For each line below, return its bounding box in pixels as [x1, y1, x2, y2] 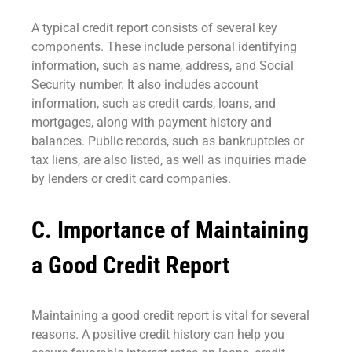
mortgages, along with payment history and [31, 114, 272, 130]
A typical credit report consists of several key [31, 20, 277, 35]
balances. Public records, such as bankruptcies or [31, 133, 304, 148]
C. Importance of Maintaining [31, 215, 309, 244]
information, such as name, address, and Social [31, 57, 294, 73]
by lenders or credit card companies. [31, 170, 231, 186]
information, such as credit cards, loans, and [31, 95, 276, 111]
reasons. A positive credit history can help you [31, 326, 284, 342]
